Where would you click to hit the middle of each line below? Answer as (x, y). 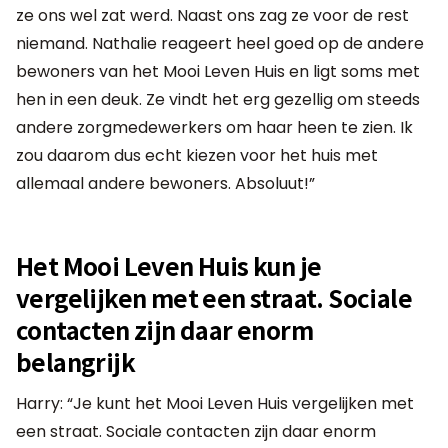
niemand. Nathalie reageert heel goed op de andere (220, 43)
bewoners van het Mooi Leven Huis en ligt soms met (218, 71)
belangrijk (76, 361)
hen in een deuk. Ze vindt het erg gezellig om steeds (218, 99)
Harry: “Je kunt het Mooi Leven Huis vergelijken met (215, 403)
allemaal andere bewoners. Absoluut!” (165, 183)
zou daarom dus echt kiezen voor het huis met (197, 155)
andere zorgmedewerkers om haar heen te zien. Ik (214, 127)
